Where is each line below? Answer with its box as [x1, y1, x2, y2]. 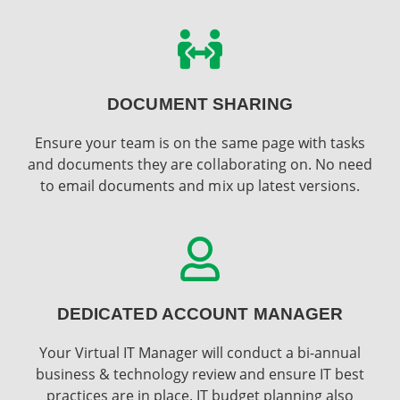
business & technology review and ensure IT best [35, 363, 365, 384]
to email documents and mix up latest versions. [40, 176, 360, 196]
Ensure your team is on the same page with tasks [35, 133, 365, 154]
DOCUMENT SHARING [107, 95, 293, 114]
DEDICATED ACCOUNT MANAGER [56, 304, 344, 323]
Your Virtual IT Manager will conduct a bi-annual [38, 342, 362, 362]
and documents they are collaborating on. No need [28, 154, 372, 175]
